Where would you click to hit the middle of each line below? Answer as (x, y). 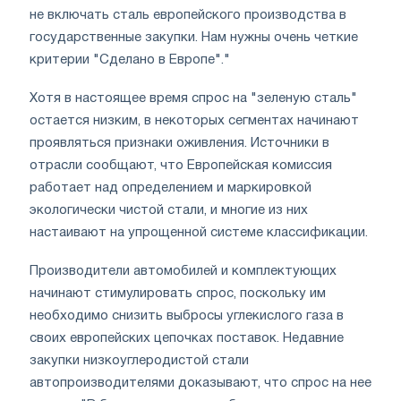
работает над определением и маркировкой (171, 188)
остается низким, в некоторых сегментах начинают (194, 120)
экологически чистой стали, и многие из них (169, 210)
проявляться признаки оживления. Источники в (179, 143)
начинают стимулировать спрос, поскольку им (178, 293)
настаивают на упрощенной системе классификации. (199, 232)
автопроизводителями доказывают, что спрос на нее (200, 383)
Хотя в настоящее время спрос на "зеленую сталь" (193, 98)
